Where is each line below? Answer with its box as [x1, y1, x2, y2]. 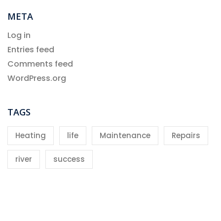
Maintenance [100, 130, 150, 141]
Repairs [172, 130, 200, 141]
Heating [15, 130, 46, 141]
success [53, 154, 85, 165]
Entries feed [7, 44, 54, 56]
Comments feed [7, 58, 73, 70]
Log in [7, 30, 31, 41]
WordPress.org [7, 73, 66, 84]
